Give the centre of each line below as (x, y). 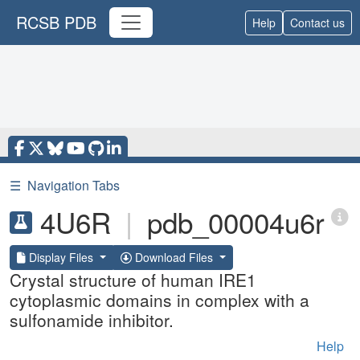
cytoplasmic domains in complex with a (160, 300)
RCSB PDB (56, 22)
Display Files (61, 257)
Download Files (174, 257)
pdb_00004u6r (236, 222)
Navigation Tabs (74, 185)
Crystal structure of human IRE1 (133, 280)
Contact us (317, 22)
